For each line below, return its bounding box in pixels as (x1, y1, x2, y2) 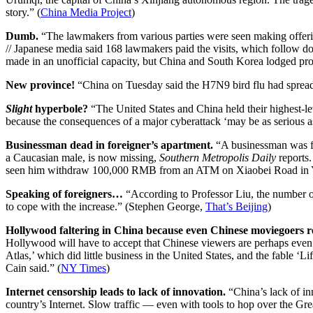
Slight (6, 102, 32, 115)
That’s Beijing (205, 200, 268, 212)
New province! (6, 78, 78, 91)
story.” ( (6, 6, 41, 18)
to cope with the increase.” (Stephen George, (6, 200, 205, 212)
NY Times (61, 261, 106, 274)
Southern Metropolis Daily (159, 151, 276, 163)
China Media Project (41, 6, 131, 18)
